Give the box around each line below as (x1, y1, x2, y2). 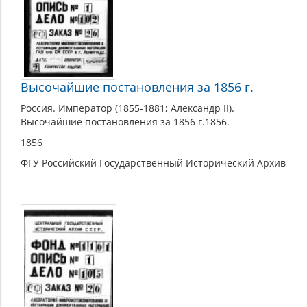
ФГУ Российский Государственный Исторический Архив (21, 156, 286, 170)
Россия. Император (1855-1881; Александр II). (21, 101, 234, 115)
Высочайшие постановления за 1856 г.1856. (21, 115, 230, 129)
